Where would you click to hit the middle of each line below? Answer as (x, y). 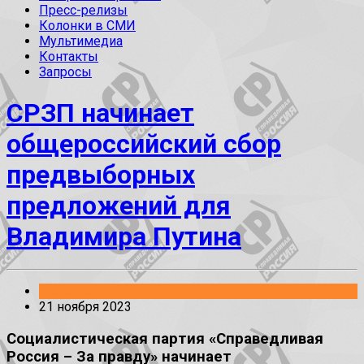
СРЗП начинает (100, 113)
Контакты (69, 57)
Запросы (65, 72)
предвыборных (101, 174)
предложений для (119, 205)
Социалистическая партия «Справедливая (165, 338)
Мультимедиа (81, 41)
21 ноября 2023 (85, 307)
